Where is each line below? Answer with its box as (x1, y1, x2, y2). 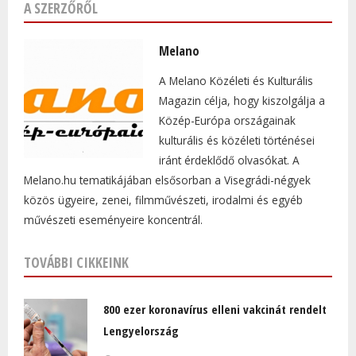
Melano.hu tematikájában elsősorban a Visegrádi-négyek (24, 172, 311, 188)
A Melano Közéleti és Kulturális (159, 73, 313, 89)
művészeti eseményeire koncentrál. (24, 212, 203, 228)
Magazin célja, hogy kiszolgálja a (159, 93, 325, 109)
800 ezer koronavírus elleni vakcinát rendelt (103, 301, 327, 318)
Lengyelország (103, 323, 179, 339)
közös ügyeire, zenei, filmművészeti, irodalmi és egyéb (24, 192, 303, 208)
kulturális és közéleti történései (159, 133, 315, 149)
